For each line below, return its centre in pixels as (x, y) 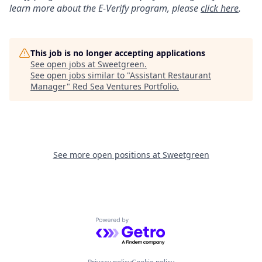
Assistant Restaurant (170, 75)
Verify (117, 8)
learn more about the (54, 8)
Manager (49, 86)
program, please (165, 8)
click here (220, 8)
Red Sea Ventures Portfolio (125, 86)
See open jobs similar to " (80, 75)
